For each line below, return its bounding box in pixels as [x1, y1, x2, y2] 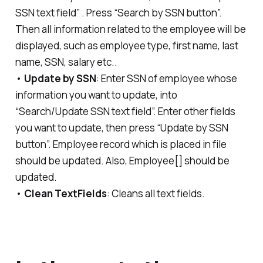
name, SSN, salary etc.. [15, 55, 117, 69]
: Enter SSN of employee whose [96, 71, 237, 85]
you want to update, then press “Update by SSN [15, 120, 228, 134]
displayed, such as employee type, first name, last [15, 38, 238, 52]
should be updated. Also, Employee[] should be [15, 153, 230, 167]
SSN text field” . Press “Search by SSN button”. [15, 5, 222, 19]
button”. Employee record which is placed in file [15, 137, 227, 151]
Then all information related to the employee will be [15, 22, 246, 36]
